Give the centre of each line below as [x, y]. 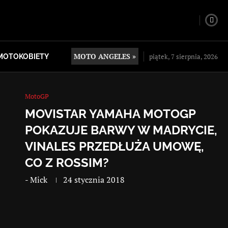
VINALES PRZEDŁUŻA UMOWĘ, [115, 146]
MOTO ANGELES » [105, 56]
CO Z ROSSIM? [67, 162]
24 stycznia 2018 [94, 179]
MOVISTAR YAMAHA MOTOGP [110, 113]
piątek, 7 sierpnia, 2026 [183, 56]
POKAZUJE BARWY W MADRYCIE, [121, 130]
